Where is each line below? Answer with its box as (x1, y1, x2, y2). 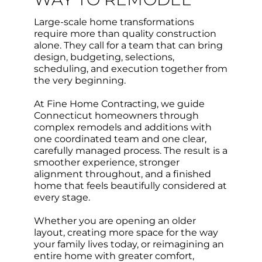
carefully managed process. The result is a (33, 145, 227, 157)
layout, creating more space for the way (33, 227, 218, 239)
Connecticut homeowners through (33, 110, 199, 122)
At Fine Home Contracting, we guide (33, 98, 205, 110)
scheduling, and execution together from (33, 63, 227, 75)
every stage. (33, 192, 90, 204)
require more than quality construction (33, 28, 216, 40)
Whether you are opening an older (33, 215, 196, 227)
